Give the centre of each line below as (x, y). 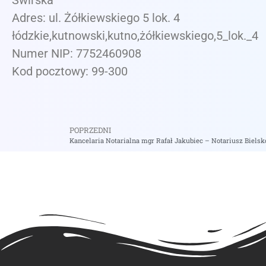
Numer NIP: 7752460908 (77, 54)
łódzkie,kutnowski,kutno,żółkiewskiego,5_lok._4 (135, 36)
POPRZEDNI (90, 130)
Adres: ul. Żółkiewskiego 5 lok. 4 (96, 18)
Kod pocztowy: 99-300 (70, 72)
